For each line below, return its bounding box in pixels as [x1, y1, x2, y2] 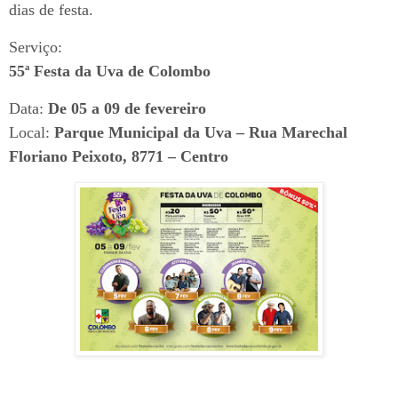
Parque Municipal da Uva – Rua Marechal [54, 123, 347, 142]
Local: [9, 123, 54, 142]
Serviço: [9, 38, 62, 57]
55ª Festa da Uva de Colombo [9, 62, 211, 81]
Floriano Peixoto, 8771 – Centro [9, 147, 228, 166]
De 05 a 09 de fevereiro [48, 99, 206, 118]
